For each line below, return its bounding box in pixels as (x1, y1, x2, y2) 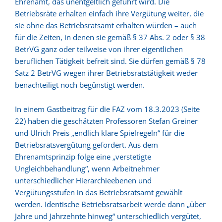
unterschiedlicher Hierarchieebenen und (15, 175, 152, 186)
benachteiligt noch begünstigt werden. (15, 80, 145, 90)
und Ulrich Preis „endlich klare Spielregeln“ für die (15, 128, 184, 138)
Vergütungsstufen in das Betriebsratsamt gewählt (15, 187, 182, 198)
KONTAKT (84, 22, 138, 34)
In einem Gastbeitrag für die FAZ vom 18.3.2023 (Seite (15, 104, 200, 114)
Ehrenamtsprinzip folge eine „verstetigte (15, 152, 151, 162)
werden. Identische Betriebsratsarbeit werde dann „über (15, 199, 206, 210)
